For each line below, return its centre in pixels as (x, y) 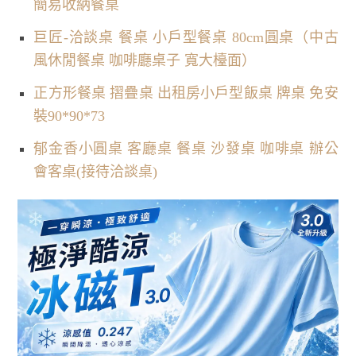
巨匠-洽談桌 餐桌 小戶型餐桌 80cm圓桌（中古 (186, 37)
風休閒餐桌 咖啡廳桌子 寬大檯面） (145, 60)
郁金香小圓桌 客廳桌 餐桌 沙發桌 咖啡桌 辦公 (186, 148)
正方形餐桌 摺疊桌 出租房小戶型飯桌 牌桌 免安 (186, 93)
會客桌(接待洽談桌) (96, 171)
